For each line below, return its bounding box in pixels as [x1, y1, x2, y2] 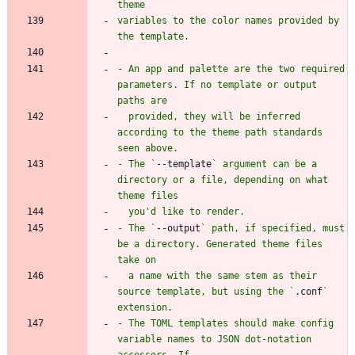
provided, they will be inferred [117, 110, 128, 122]
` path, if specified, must [200, 222, 345, 234]
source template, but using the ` [117, 285, 295, 297]
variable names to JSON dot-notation [117, 333, 311, 345]
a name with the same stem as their [117, 269, 128, 281]
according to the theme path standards [117, 126, 323, 138]
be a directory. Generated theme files [117, 238, 323, 250]
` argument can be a [212, 158, 317, 170]
